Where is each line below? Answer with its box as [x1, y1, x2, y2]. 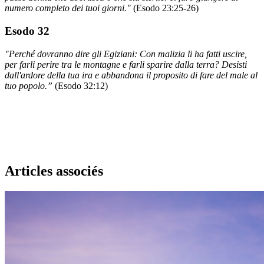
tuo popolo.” [5, 80, 55, 91]
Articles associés [5, 163, 103, 179]
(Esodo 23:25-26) [133, 3, 199, 14]
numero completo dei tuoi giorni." [5, 3, 133, 14]
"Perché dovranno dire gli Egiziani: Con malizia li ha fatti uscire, [5, 48, 247, 59]
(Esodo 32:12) [55, 80, 108, 91]
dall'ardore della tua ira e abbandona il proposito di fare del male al [5, 70, 258, 80]
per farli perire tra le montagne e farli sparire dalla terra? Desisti [5, 59, 247, 70]
